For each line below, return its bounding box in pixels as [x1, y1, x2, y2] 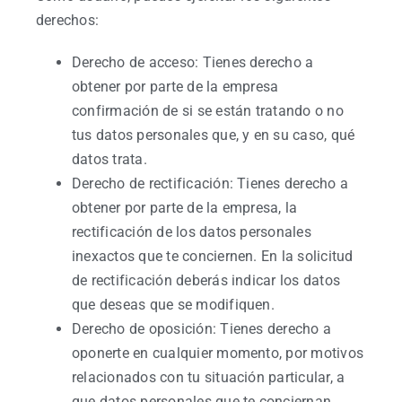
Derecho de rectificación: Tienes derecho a [72, 175, 349, 192]
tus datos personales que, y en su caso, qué [72, 127, 355, 144]
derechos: [36, 12, 100, 29]
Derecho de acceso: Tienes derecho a [72, 54, 314, 71]
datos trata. [72, 151, 147, 168]
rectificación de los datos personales [72, 223, 311, 240]
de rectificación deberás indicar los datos [72, 272, 341, 289]
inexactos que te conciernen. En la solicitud [72, 248, 354, 265]
